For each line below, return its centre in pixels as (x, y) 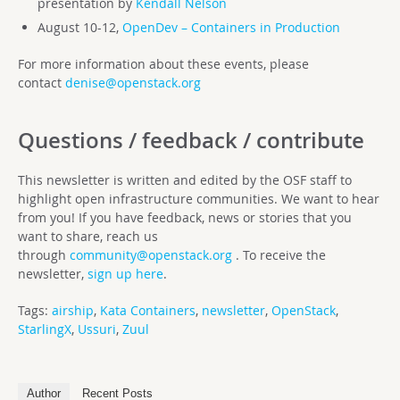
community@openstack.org (151, 254)
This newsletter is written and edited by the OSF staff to (185, 179)
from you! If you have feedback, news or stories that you (185, 217)
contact (42, 82)
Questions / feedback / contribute (191, 140)
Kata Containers (148, 310)
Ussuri (97, 329)
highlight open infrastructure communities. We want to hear (199, 198)
